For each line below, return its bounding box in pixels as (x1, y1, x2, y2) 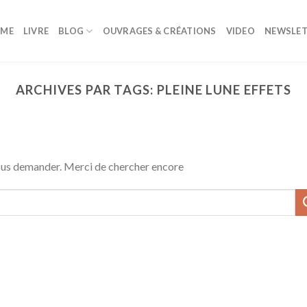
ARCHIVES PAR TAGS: (16, 82, 157, 97)
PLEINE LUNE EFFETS (156, 82, 291, 97)
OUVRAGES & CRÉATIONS (102, 25, 217, 36)
